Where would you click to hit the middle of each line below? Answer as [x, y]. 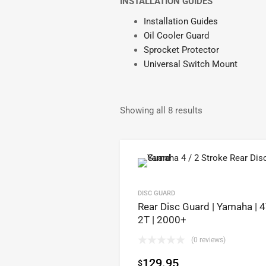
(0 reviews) [208, 240]
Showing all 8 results [161, 111]
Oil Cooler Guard [176, 35]
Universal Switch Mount [191, 64]
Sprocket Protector [181, 50]
